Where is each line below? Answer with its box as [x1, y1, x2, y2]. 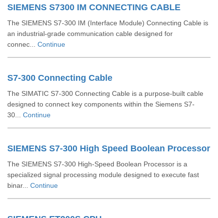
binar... [7, 182, 30, 189]
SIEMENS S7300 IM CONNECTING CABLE [7, 2, 181, 12]
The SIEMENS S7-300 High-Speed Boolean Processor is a [7, 160, 187, 168]
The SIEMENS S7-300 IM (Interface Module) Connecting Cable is [7, 19, 208, 27]
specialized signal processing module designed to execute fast [7, 171, 199, 179]
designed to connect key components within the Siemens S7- [7, 100, 195, 108]
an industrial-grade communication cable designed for [7, 30, 173, 37]
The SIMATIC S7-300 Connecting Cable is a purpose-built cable [7, 90, 203, 97]
